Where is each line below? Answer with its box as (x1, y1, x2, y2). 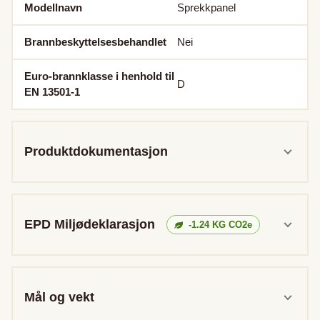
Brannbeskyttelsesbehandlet (24, 36, 166, 48)
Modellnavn (24, 1, 82, 14)
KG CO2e (209, 219, 252, 230)
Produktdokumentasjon (24, 144, 168, 159)
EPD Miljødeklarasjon (24, 217, 155, 231)
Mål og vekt (24, 290, 94, 304)
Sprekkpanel (177, 1, 236, 14)
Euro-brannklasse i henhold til (24, 70, 174, 82)
